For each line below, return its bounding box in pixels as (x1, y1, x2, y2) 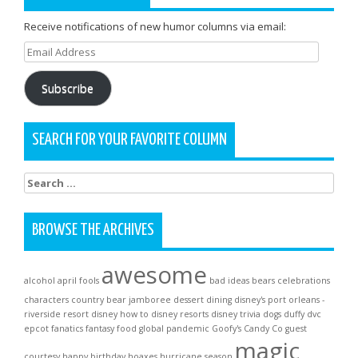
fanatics (51, 323, 83, 335)
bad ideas (209, 275, 249, 287)
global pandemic (139, 323, 209, 335)
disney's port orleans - (234, 294, 324, 306)
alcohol (24, 275, 55, 287)
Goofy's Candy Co (212, 323, 283, 335)
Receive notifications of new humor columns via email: (24, 18, 286, 34)
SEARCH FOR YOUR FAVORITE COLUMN (32, 131, 227, 148)
